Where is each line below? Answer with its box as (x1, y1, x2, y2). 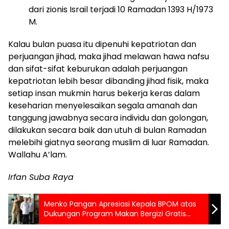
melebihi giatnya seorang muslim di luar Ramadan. (8, 136, 209, 148)
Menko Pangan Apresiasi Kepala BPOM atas (44, 198, 196, 209)
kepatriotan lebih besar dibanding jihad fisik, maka (8, 75, 209, 87)
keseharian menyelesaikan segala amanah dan (8, 99, 197, 111)
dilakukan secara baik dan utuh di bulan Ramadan (8, 124, 207, 136)
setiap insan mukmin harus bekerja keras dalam (8, 87, 200, 99)
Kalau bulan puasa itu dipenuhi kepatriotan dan (8, 38, 196, 50)
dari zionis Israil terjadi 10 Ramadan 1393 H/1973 (29, 3, 213, 15)
